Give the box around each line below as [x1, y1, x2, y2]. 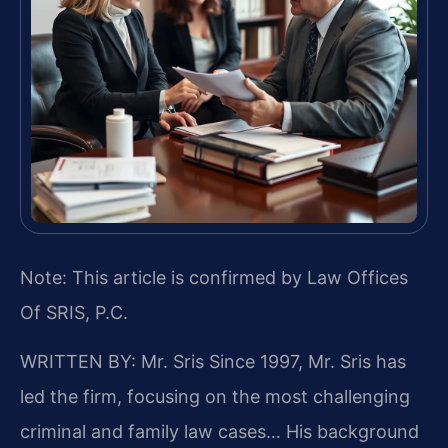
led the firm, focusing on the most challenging [20, 386, 410, 408]
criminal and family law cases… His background [20, 421, 419, 443]
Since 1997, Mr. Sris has [204, 351, 406, 373]
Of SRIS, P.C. [20, 301, 128, 323]
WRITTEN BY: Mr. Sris [20, 351, 204, 373]
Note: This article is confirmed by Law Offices [20, 266, 408, 288]
